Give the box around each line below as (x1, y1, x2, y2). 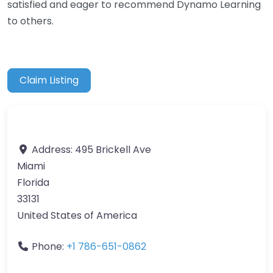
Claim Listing (19, 73, 79, 88)
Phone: (32, 239, 66, 254)
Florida (17, 175, 49, 190)
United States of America (17, 208, 137, 223)
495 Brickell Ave (75, 143, 151, 157)
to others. (7, 13, 54, 28)
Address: (32, 143, 75, 157)
